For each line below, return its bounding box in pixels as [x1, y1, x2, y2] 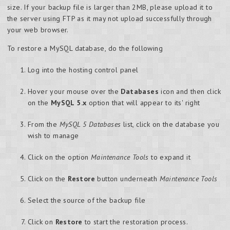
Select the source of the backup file [28, 196, 146, 205]
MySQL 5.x [50, 98, 87, 108]
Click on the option [28, 152, 91, 162]
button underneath [95, 174, 160, 184]
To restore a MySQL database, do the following [7, 44, 163, 53]
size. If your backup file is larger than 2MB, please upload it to [7, 3, 213, 12]
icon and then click [159, 87, 221, 97]
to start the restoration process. [82, 217, 188, 227]
